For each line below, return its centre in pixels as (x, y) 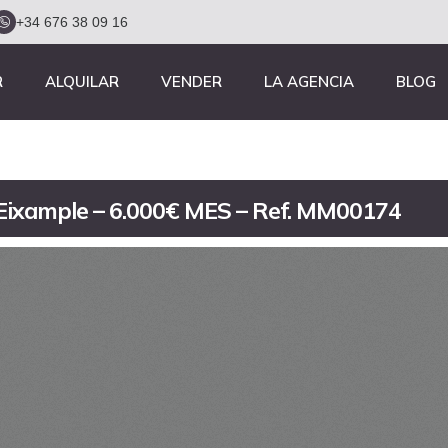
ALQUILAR (81, 81)
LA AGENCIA (308, 81)
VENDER (191, 81)
